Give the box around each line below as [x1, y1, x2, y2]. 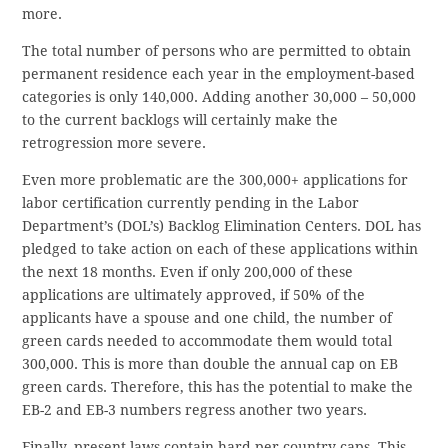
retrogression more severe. [22, 135, 207, 152]
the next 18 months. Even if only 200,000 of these [22, 264, 354, 281]
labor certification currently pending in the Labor [22, 195, 360, 212]
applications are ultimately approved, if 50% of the [22, 287, 366, 304]
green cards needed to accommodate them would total [22, 333, 393, 350]
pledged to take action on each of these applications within [22, 241, 419, 258]
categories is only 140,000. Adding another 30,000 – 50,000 [22, 89, 417, 106]
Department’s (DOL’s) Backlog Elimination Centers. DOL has [22, 218, 422, 235]
